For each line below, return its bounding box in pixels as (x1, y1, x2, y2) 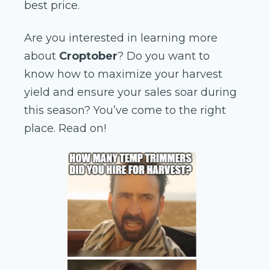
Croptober (59, 49, 118, 63)
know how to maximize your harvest (24, 67, 222, 81)
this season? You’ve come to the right (24, 104, 226, 118)
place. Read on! (24, 122, 106, 136)
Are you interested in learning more (24, 31, 218, 45)
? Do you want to (118, 49, 210, 63)
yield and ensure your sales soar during (24, 86, 237, 99)
